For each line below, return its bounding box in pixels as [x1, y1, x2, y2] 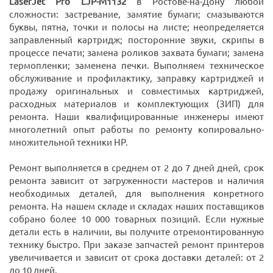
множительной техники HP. [9, 137, 128, 148]
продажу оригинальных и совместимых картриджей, [9, 86, 264, 97]
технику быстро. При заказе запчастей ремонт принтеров [9, 239, 264, 250]
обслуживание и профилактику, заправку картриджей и [9, 73, 264, 84]
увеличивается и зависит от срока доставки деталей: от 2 [9, 252, 264, 263]
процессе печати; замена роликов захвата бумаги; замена [9, 48, 264, 58]
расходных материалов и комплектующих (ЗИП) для [9, 99, 264, 110]
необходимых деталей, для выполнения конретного [9, 188, 264, 199]
